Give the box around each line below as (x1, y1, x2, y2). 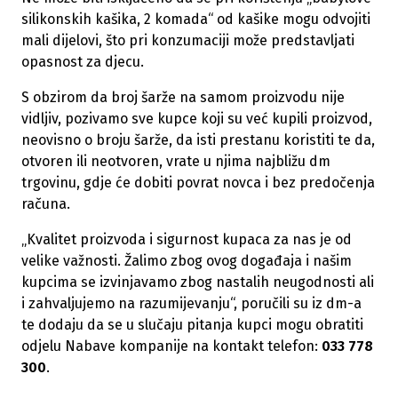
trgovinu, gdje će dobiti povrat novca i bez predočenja (21, 174, 375, 192)
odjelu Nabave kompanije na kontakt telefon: (21, 338, 322, 355)
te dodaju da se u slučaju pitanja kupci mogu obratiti (21, 316, 363, 334)
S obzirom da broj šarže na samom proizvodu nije (21, 89, 345, 107)
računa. (21, 195, 70, 213)
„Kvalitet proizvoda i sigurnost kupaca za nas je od (21, 231, 352, 249)
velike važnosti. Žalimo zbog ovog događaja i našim (21, 252, 352, 270)
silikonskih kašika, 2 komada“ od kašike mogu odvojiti (21, 11, 370, 28)
